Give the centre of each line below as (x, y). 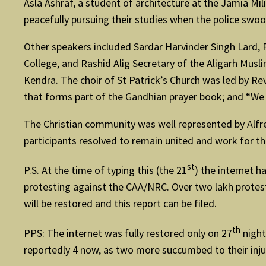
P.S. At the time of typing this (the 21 (105, 170)
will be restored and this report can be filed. (120, 204)
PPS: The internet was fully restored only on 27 (128, 233)
